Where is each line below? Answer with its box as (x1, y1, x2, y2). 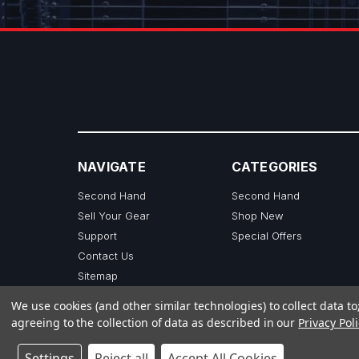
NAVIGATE (77, 158, 146, 175)
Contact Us (77, 248, 134, 262)
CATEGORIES (231, 158, 318, 175)
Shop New (231, 208, 284, 222)
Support (77, 228, 117, 242)
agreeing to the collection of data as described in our (11, 315, 299, 330)
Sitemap (77, 268, 118, 282)
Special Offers (231, 228, 302, 242)
